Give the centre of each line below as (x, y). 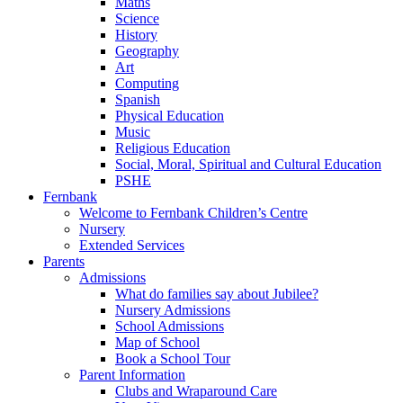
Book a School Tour (173, 358)
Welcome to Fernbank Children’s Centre (193, 213)
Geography (147, 51)
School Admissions (170, 326)
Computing (147, 83)
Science (137, 18)
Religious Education (173, 148)
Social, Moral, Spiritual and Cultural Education (248, 164)
